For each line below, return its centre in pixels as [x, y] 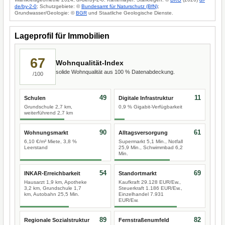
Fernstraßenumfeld [144, 220]
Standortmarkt [138, 173]
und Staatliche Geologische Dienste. [130, 13]
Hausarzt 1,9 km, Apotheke [55, 182]
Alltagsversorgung [143, 133]
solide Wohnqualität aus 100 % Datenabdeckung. [115, 72]
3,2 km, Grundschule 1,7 [53, 188]
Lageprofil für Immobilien [62, 36]
